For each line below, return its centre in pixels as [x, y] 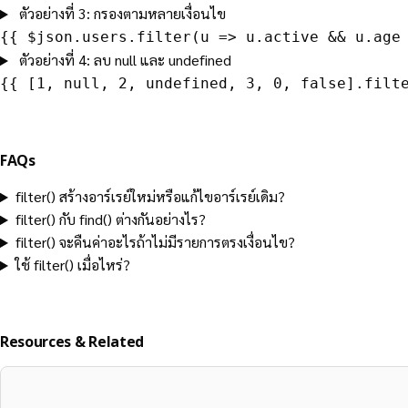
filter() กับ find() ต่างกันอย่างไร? [110, 219]
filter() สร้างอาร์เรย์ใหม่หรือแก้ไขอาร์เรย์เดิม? [150, 197]
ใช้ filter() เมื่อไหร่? [72, 265]
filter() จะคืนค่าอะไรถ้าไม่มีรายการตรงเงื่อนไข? [155, 242]
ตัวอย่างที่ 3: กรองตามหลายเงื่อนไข [122, 14]
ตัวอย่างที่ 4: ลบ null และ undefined [125, 60]
